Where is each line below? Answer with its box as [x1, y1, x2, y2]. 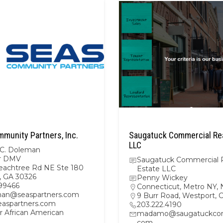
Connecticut [137, 182, 180, 191]
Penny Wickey [137, 173, 188, 182]
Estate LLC [137, 164, 176, 173]
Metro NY [183, 182, 217, 191]
